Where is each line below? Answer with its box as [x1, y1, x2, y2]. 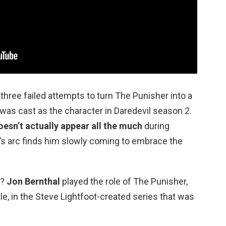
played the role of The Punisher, [60, 176, 188, 187]
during [142, 120, 169, 131]
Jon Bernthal [7, 176, 60, 187]
